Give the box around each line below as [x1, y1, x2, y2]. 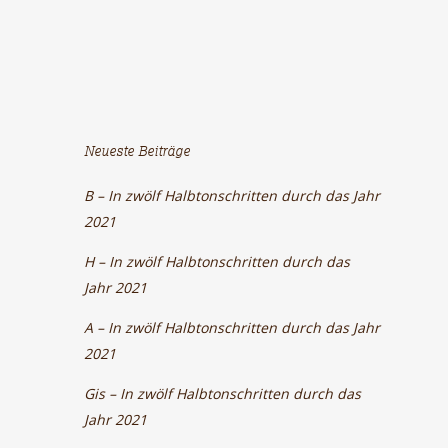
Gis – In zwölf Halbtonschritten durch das [84, 384, 362, 403]
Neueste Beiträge [84, 141, 191, 161]
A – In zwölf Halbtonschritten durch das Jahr [84, 318, 381, 337]
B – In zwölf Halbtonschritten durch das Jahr [84, 186, 381, 205]
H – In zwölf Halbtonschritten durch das [84, 252, 351, 271]
